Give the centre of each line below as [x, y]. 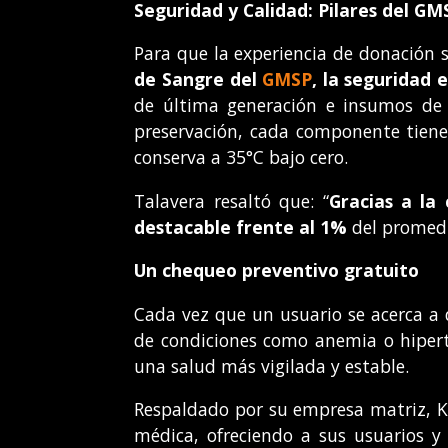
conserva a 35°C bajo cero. [241, 157]
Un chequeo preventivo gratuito [277, 270]
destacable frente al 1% [241, 226]
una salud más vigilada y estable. [272, 365]
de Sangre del [198, 79]
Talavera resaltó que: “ [231, 200]
